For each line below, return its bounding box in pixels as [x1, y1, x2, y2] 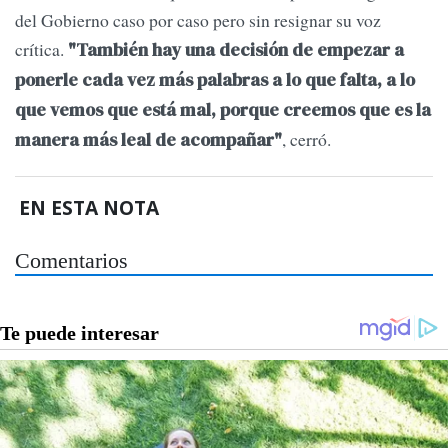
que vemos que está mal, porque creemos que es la [15, 98, 431, 123]
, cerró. [282, 127, 331, 152]
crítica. [15, 37, 68, 62]
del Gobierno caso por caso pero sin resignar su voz [15, 8, 381, 33]
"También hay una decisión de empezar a [68, 38, 404, 63]
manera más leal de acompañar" [15, 128, 282, 153]
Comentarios [15, 248, 128, 273]
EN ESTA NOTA [19, 193, 160, 221]
